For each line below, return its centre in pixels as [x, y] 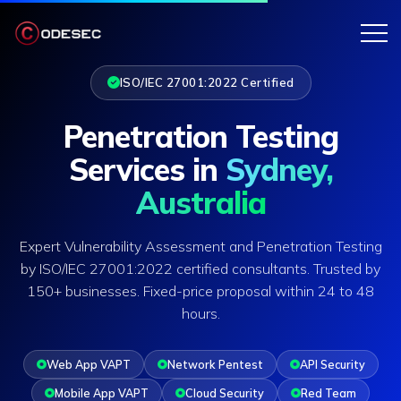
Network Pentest [215, 365]
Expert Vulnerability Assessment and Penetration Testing [200, 247]
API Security [332, 365]
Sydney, [279, 170]
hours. [200, 314]
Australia [200, 203]
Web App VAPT [88, 365]
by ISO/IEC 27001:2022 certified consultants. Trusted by [200, 269]
